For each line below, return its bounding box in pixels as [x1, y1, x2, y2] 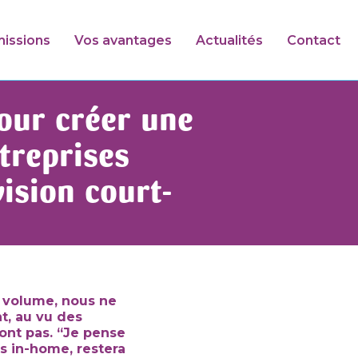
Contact [287, 33, 341, 48]
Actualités [196, 33, 264, 48]
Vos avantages [74, 33, 173, 48]
